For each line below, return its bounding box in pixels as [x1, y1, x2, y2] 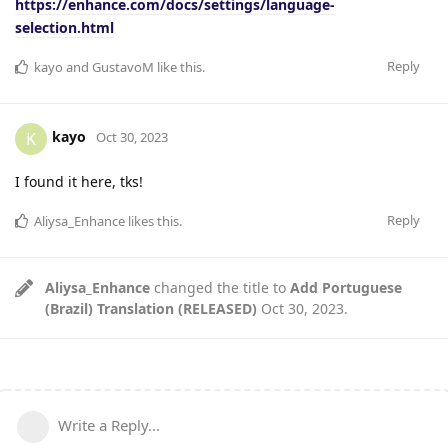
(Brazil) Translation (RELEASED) [45, 298, 257, 318]
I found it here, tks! [15, 171, 143, 191]
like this [154, 57, 202, 76]
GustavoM [92, 57, 154, 76]
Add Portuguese [290, 277, 402, 297]
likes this [125, 211, 179, 230]
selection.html [15, 17, 114, 37]
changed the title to [150, 277, 290, 297]
